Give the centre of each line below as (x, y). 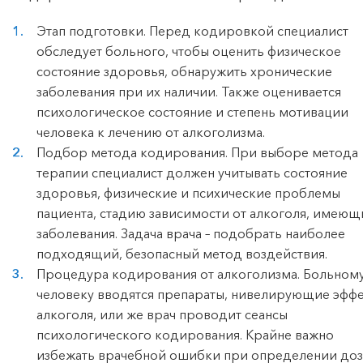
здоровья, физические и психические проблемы (188, 192)
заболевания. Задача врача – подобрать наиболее (191, 233)
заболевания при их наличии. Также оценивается (189, 91)
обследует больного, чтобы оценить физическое (189, 51)
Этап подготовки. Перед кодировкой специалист (192, 30)
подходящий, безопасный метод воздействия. (182, 253)
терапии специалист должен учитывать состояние (192, 172)
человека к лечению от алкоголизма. (151, 132)
